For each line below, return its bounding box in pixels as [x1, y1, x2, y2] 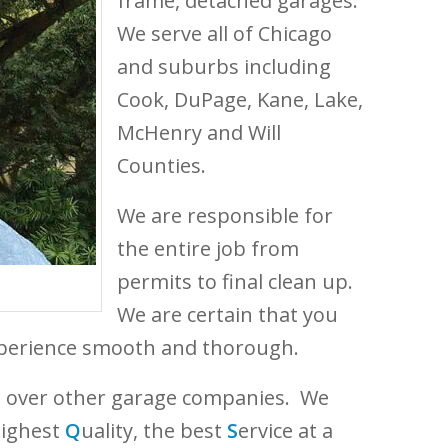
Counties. [117, 152, 206, 179]
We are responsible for [117, 202, 333, 229]
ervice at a [238, 417, 333, 444]
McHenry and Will [117, 119, 281, 146]
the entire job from [117, 235, 299, 262]
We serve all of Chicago [117, 20, 332, 47]
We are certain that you [117, 301, 338, 328]
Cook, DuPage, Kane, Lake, [117, 86, 363, 113]
